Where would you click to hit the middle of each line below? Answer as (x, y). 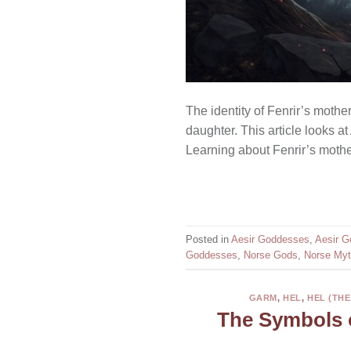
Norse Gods (271, 255)
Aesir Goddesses (270, 239)
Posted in (208, 239)
